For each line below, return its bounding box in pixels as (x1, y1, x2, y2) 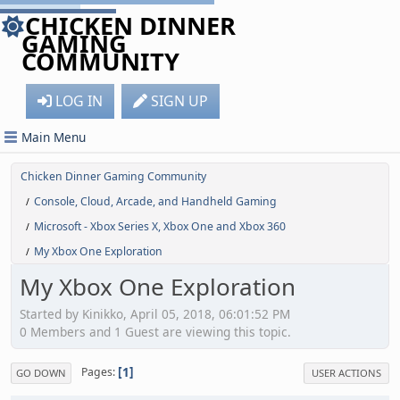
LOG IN (55, 91, 103, 111)
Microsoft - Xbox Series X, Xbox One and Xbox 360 (34, 219, 286, 234)
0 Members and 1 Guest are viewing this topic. (20, 322, 291, 340)
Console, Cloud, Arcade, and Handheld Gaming (34, 194, 277, 209)
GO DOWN (16, 365, 66, 379)
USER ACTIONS (312, 365, 381, 379)
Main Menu (21, 129, 86, 146)
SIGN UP (151, 91, 208, 111)
